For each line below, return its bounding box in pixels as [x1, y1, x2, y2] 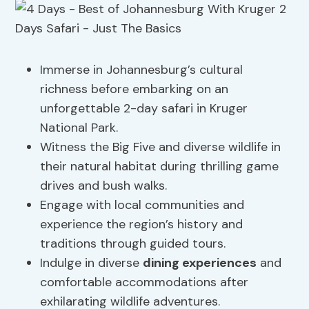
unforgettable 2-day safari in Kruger [40, 100, 248, 117]
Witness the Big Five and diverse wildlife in [40, 139, 281, 156]
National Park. [40, 119, 119, 137]
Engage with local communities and [40, 197, 245, 214]
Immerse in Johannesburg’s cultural [40, 61, 243, 79]
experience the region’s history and [40, 216, 243, 233]
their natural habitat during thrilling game [40, 158, 279, 175]
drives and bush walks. [40, 177, 168, 195]
